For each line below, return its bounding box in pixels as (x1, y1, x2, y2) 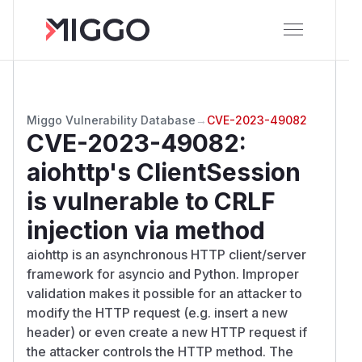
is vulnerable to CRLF (27, 186, 276, 216)
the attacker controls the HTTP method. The (27, 343, 293, 360)
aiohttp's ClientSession (27, 157, 301, 187)
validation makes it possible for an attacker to (27, 284, 302, 301)
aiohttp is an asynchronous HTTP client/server (27, 246, 306, 263)
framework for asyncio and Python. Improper (27, 265, 299, 282)
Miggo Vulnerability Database (27, 112, 196, 127)
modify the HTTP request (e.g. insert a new (27, 304, 288, 321)
